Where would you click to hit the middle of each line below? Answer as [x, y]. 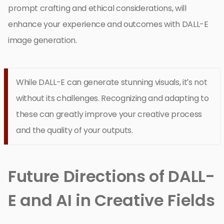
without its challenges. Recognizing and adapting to [112, 98]
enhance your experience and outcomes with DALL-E [108, 24]
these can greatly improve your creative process [109, 114]
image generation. [42, 40]
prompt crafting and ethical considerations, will [97, 8]
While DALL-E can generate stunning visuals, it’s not [112, 82]
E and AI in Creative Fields [111, 200]
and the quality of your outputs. [74, 130]
